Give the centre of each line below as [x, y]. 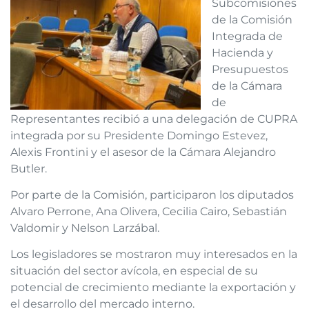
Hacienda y [242, 52]
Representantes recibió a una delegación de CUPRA [154, 119]
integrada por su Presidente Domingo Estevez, [139, 135]
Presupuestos [250, 69]
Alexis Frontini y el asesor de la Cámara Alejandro [143, 152]
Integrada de [247, 36]
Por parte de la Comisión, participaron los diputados [152, 195]
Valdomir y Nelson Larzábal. [85, 228]
